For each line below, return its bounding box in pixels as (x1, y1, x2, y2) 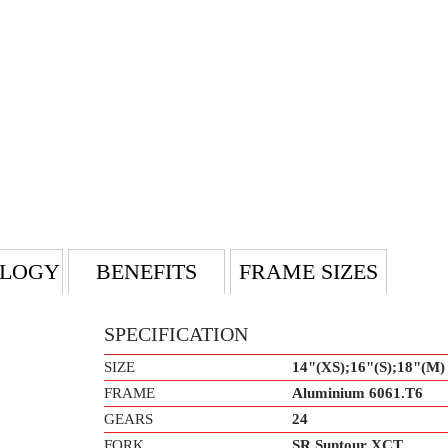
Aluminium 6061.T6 (292, 385, 423, 401)
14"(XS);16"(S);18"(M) (292, 359, 445, 375)
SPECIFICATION (104, 323, 248, 345)
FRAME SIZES (239, 259, 378, 284)
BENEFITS (96, 259, 197, 284)
